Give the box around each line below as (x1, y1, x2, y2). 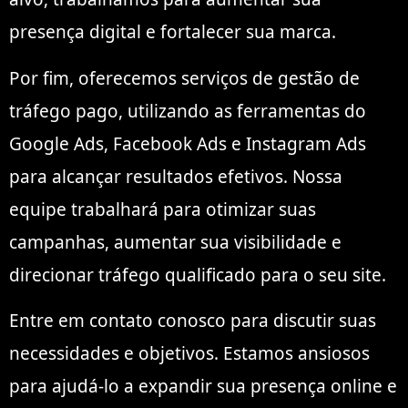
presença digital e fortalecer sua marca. (9, 20, 336, 45)
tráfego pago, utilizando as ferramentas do (9, 98, 366, 123)
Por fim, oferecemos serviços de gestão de (9, 66, 360, 90)
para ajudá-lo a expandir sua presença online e (9, 374, 397, 399)
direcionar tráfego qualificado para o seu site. (9, 262, 386, 287)
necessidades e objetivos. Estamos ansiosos (9, 342, 370, 366)
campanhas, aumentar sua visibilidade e (9, 229, 342, 254)
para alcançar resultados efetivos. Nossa (9, 164, 342, 189)
